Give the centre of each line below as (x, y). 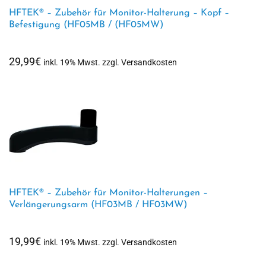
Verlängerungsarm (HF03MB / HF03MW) (98, 205)
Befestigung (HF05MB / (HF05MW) (86, 25)
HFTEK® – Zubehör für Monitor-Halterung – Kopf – (119, 13)
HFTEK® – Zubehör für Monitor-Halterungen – (108, 193)
